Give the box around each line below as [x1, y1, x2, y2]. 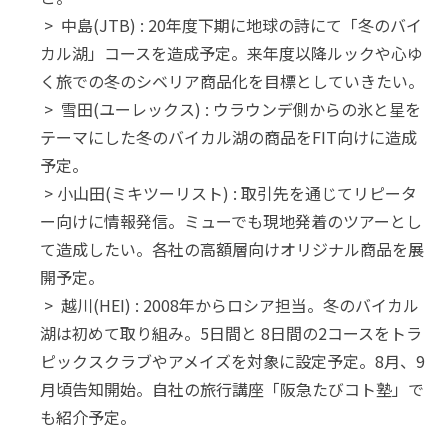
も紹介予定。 [40, 405, 136, 430]
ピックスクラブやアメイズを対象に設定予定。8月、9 [40, 349, 425, 374]
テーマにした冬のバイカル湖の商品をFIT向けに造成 [40, 125, 417, 150]
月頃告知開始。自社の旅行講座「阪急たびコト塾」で [40, 377, 424, 402]
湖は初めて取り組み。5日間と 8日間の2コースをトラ [40, 321, 422, 346]
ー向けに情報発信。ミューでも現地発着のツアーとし [40, 209, 422, 234]
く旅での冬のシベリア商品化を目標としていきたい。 [40, 69, 424, 94]
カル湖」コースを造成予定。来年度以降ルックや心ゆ [40, 41, 423, 66]
